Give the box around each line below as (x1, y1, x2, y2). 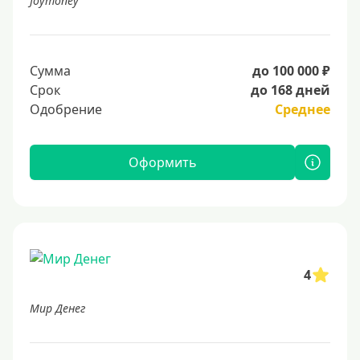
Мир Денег (30, 301, 85, 316)
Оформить (128, 153, 197, 171)
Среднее (275, 100, 330, 118)
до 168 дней (251, 81, 330, 99)
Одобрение (30, 100, 102, 118)
